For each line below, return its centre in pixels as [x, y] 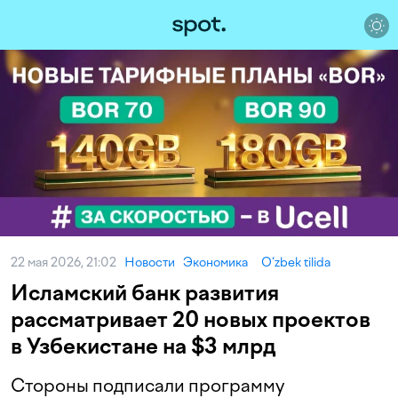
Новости [150, 263]
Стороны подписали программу [147, 386]
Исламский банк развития [145, 293]
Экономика [215, 263]
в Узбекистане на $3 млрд [143, 346]
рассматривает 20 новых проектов [191, 319]
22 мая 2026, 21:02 [68, 263]
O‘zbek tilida [296, 263]
